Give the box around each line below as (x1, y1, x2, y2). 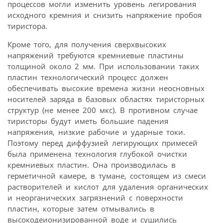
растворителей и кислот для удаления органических (7, 182, 208, 192)
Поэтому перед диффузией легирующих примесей (7, 138, 198, 148)
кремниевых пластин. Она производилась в (7, 160, 176, 170)
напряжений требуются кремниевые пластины (7, 50, 184, 61)
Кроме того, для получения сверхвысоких (7, 39, 166, 50)
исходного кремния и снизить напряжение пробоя (7, 10, 202, 20)
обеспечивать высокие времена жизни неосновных (7, 83, 205, 94)
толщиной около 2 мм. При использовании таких (7, 61, 199, 72)
